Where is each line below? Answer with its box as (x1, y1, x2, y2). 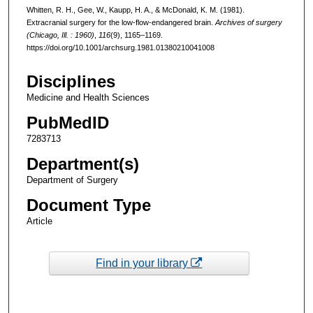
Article (26, 216, 52, 227)
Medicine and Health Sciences (26, 92, 150, 103)
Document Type (26, 196, 151, 215)
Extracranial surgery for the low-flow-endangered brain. (26, 17, 215, 27)
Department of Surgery (26, 175, 118, 186)
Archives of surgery (214, 17, 282, 27)
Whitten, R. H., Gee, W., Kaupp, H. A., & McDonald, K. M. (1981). (26, 5, 245, 14)
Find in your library (96, 256, 191, 269)
